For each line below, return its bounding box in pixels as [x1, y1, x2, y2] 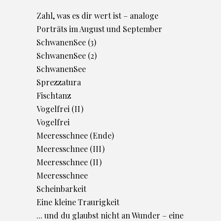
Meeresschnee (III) [37, 144, 105, 154]
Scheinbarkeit [37, 184, 86, 194]
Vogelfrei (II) [37, 104, 83, 114]
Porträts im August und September [37, 24, 162, 35]
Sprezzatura [37, 77, 81, 88]
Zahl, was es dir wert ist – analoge [37, 10, 158, 21]
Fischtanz [37, 90, 71, 101]
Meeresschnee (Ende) [37, 130, 114, 141]
